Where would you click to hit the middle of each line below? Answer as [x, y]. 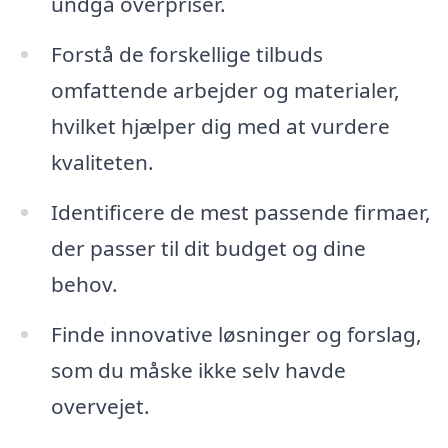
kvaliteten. [102, 162]
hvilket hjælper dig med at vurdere [220, 126]
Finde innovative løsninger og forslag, [236, 333]
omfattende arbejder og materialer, [225, 90]
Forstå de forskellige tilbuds [186, 54]
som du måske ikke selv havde [198, 369]
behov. [84, 284]
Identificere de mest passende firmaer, [240, 212]
